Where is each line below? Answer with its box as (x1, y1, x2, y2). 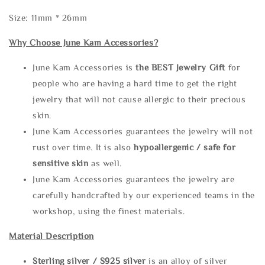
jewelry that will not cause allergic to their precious (33, 95, 246, 104)
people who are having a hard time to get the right (33, 79, 238, 88)
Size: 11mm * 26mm (9, 13, 88, 22)
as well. (88, 159, 122, 168)
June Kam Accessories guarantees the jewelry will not (33, 127, 253, 136)
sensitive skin (33, 159, 89, 168)
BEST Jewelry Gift (151, 63, 228, 72)
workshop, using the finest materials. (33, 206, 185, 216)
